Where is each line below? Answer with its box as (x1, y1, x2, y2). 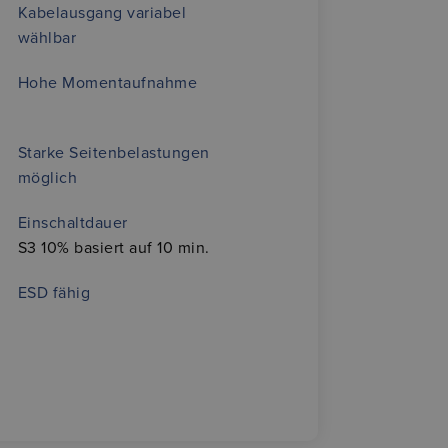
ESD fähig (17, 283, 91, 303)
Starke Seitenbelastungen (17, 143, 210, 163)
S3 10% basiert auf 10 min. (17, 238, 210, 258)
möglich (17, 168, 78, 188)
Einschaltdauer (17, 213, 128, 233)
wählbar (17, 28, 77, 48)
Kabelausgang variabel (17, 3, 187, 23)
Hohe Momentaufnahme (17, 73, 198, 93)
